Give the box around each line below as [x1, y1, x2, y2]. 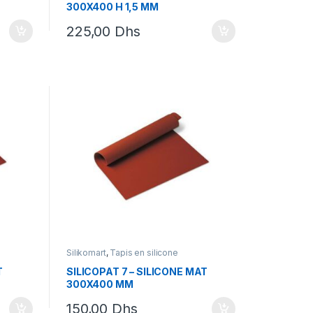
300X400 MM [66, 278, 133, 291]
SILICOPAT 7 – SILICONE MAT [66, 265, 208, 278]
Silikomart [66, 247, 106, 258]
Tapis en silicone [110, 247, 178, 258]
